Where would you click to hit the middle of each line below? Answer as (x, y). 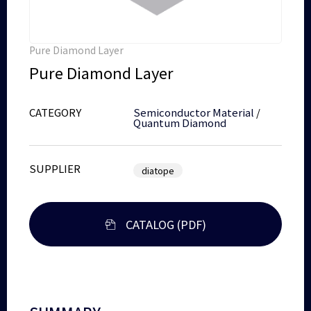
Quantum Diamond (180, 122)
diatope (158, 170)
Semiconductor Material (194, 112)
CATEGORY (56, 112)
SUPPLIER (55, 168)
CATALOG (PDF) (166, 224)
